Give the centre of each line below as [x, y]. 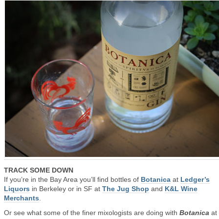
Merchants [22, 198]
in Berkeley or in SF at [66, 189]
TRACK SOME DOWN [39, 170]
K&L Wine [181, 189]
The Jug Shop [126, 189]
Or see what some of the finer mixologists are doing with [92, 213]
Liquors [17, 189]
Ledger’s [195, 179]
